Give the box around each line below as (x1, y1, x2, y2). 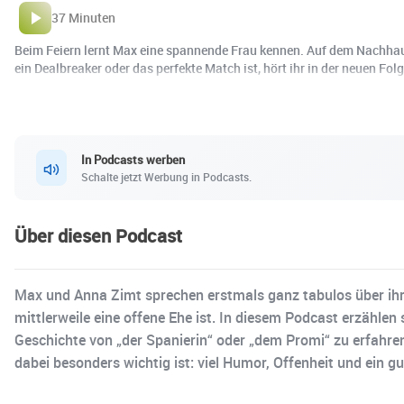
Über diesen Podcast (14, 224, 182, 249)
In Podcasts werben (81, 151, 185, 168)
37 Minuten (51, 9, 115, 27)
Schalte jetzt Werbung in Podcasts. (81, 169, 252, 184)
